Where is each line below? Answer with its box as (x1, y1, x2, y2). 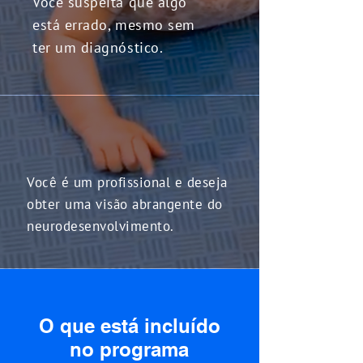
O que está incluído (38, 314, 220, 337)
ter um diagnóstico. (32, 38, 164, 57)
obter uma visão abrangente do (27, 195, 223, 213)
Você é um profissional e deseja (27, 173, 228, 191)
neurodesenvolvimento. (27, 217, 174, 235)
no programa (70, 338, 189, 361)
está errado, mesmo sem (32, 15, 195, 34)
